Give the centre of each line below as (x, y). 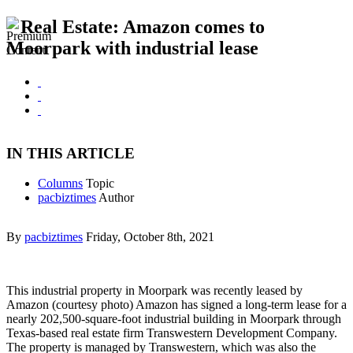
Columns (60, 184)
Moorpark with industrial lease (132, 48)
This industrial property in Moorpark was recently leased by (154, 291)
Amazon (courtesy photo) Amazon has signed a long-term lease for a (176, 305)
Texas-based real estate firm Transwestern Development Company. (172, 333)
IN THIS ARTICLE (71, 153)
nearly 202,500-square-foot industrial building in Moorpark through (174, 319)
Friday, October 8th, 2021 (150, 237)
